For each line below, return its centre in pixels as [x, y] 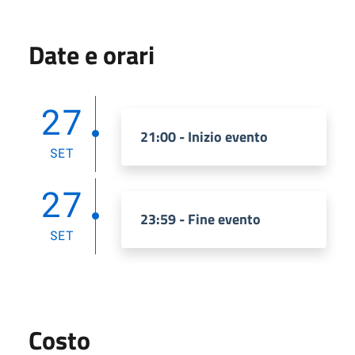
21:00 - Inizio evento [204, 136]
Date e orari [92, 54]
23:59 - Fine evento [200, 219]
